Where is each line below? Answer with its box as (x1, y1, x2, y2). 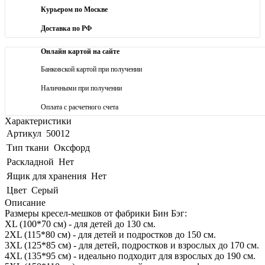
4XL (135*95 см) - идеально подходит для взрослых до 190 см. (5, 250, 256, 261)
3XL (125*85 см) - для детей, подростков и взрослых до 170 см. (5, 240, 259, 250)
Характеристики (5, 115, 72, 126)
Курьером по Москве (41, 5, 108, 14)
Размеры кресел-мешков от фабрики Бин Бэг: (5, 208, 187, 218)
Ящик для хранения (7, 170, 86, 181)
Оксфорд (54, 142, 90, 153)
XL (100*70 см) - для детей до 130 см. (5, 218, 156, 229)
